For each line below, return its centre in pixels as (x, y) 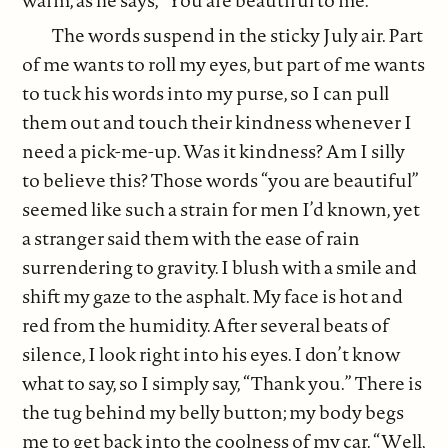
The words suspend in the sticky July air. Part (238, 34)
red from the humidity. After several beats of (206, 324)
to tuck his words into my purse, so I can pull (206, 92)
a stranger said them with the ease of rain (191, 237)
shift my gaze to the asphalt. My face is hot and (213, 295)
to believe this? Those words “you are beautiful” (221, 179)
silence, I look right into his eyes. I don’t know (211, 353)
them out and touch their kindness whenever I (217, 121)
